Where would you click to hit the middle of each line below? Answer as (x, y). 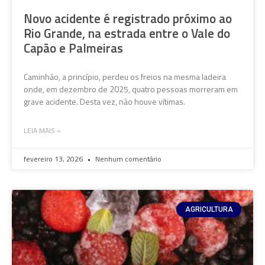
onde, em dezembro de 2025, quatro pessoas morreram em (131, 89)
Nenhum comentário (127, 159)
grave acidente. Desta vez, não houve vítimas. (104, 101)
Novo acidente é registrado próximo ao (128, 18)
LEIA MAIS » (42, 130)
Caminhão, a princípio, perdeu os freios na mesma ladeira (125, 76)
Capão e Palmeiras (73, 48)
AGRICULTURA (209, 209)
